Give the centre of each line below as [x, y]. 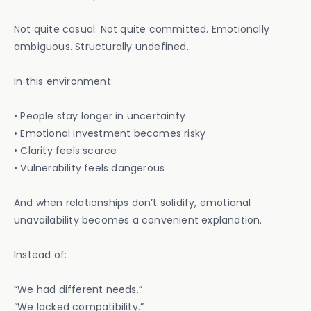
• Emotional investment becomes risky [110, 133]
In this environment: [64, 81]
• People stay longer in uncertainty [100, 116]
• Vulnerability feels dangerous [90, 168]
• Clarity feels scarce [66, 151]
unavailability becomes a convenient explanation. [138, 220]
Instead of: [41, 255]
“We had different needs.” [78, 289]
